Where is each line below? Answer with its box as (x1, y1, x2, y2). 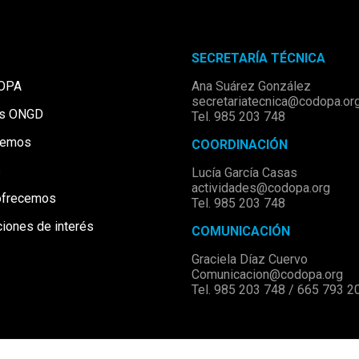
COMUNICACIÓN (192, 224, 291, 239)
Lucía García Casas (192, 165, 298, 180)
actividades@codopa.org (192, 180, 331, 196)
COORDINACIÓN (192, 137, 288, 152)
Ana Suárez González (192, 79, 312, 94)
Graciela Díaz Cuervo (192, 252, 309, 267)
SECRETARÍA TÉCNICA (192, 50, 326, 66)
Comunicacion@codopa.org (192, 267, 344, 282)
